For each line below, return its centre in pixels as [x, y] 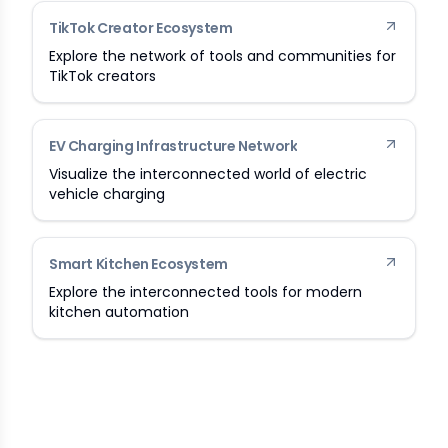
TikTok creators [102, 76]
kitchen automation [119, 312]
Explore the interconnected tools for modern [205, 292]
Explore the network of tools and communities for [222, 56]
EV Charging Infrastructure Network [173, 146]
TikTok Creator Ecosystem [141, 28]
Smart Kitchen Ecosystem [138, 264]
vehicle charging [107, 194]
